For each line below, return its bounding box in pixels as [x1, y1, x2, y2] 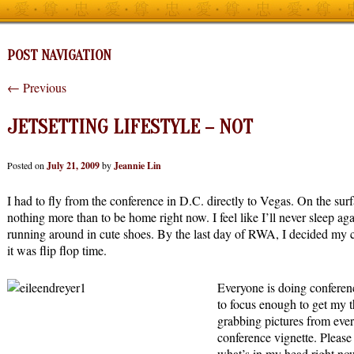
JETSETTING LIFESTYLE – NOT [7, 115, 253, 139]
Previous [20, 78, 66, 96]
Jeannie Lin [114, 159, 161, 173]
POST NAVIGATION [7, 47, 111, 65]
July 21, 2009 [47, 159, 100, 173]
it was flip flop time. [7, 242, 107, 259]
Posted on [7, 159, 47, 172]
